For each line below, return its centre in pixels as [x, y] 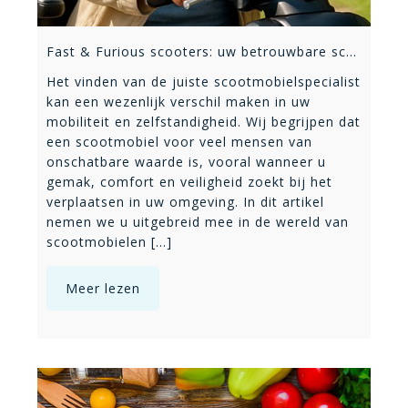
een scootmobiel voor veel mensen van [179, 141]
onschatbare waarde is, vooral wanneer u [186, 161]
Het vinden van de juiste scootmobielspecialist [204, 81]
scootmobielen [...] [109, 241]
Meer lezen [103, 288]
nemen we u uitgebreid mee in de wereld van [198, 221]
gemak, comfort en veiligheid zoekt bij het [189, 181]
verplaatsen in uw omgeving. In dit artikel [185, 201]
